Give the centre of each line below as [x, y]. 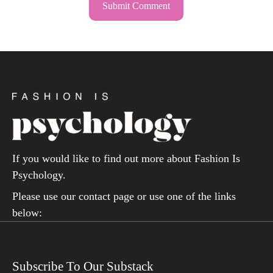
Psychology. [39, 175]
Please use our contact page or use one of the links [124, 196]
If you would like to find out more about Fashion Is [126, 158]
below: [27, 212]
